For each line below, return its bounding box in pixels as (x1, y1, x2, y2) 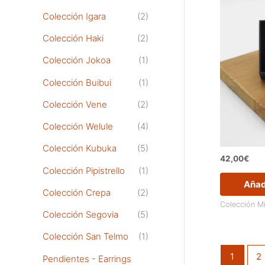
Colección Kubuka (43, 143, 117, 154)
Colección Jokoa (43, 54, 111, 66)
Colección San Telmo (43, 231, 128, 243)
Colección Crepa (43, 186, 111, 198)
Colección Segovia (43, 209, 118, 221)
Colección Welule (43, 121, 113, 132)
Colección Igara (43, 10, 106, 22)
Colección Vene (43, 98, 107, 110)
